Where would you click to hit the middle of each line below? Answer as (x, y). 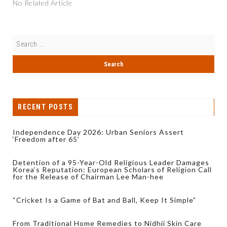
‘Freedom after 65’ (46, 139)
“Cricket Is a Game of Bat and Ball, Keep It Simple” (104, 200)
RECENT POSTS (45, 107)
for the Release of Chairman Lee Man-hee (88, 177)
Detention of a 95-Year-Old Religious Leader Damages (111, 163)
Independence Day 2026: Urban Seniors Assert (98, 132)
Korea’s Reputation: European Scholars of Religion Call (112, 170)
